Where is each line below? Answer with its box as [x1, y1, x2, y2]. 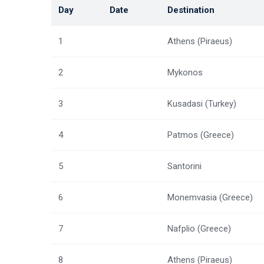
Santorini [167, 161, 202, 171]
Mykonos [167, 67, 203, 78]
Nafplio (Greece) [167, 223, 231, 234]
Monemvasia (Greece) [167, 192, 253, 203]
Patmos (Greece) [167, 130, 234, 140]
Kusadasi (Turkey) [167, 98, 236, 109]
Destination [167, 5, 214, 15]
